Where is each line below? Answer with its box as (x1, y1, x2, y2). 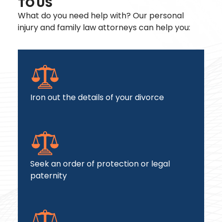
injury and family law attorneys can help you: (18, 22, 190, 33)
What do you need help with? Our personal (18, 10, 184, 21)
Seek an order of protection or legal (30, 158, 170, 169)
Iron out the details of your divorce (30, 92, 164, 103)
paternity (30, 170, 67, 181)
